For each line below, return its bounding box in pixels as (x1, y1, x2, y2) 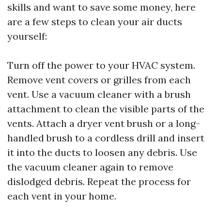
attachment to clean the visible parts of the (7, 103, 204, 115)
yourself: (7, 30, 47, 42)
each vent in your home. (7, 190, 116, 202)
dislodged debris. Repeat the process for (7, 175, 191, 187)
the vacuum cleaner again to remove (7, 161, 173, 173)
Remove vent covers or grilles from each (7, 74, 191, 86)
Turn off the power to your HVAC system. (7, 59, 195, 71)
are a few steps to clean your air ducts (7, 15, 182, 28)
